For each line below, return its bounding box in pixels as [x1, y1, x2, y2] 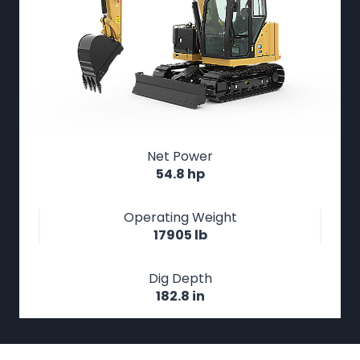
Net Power [147, 147, 213, 166]
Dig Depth [148, 269, 212, 288]
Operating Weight [123, 208, 237, 227]
